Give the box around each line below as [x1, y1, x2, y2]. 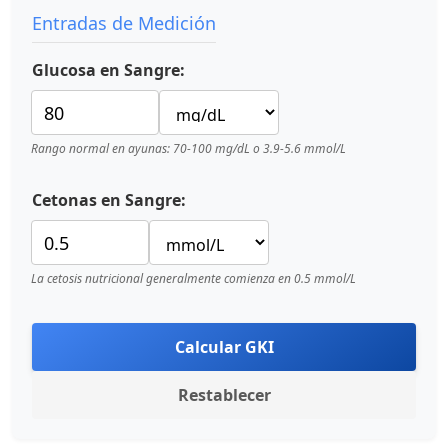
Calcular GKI [174, 336, 274, 358]
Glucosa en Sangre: [32, 59, 185, 81]
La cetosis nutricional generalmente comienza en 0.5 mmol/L [31, 270, 356, 287]
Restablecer [177, 384, 271, 406]
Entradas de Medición [32, 11, 216, 35]
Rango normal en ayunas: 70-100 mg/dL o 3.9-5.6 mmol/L [31, 140, 346, 157]
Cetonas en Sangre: [32, 189, 186, 211]
